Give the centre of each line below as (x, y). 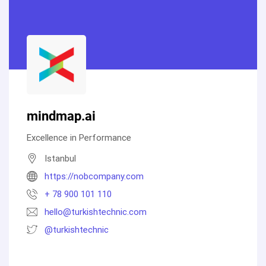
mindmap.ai (61, 116)
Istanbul (60, 158)
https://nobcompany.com (94, 176)
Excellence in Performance (79, 137)
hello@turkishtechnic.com (96, 212)
